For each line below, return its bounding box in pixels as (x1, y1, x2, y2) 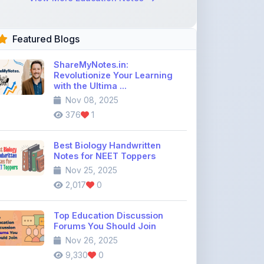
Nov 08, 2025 (63, 62, 118, 72)
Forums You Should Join (54, 188, 156, 198)
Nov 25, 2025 (63, 132, 117, 142)
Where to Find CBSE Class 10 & (54, 247, 184, 258)
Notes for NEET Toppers (54, 118, 156, 128)
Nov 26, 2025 (63, 202, 118, 212)
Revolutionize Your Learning (54, 37, 173, 47)
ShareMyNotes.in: (54, 27, 128, 37)
